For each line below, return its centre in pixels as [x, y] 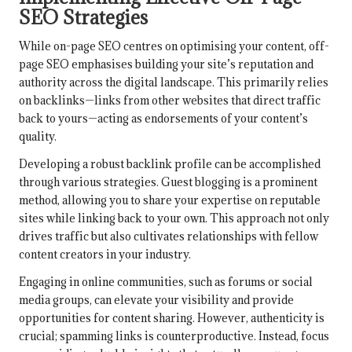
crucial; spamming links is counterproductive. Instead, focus [174, 336]
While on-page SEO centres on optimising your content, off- [174, 46]
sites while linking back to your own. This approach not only [174, 218]
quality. [38, 137]
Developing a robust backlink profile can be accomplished [170, 164]
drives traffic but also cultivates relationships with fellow [169, 236]
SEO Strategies [83, 18]
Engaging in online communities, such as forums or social [166, 282]
